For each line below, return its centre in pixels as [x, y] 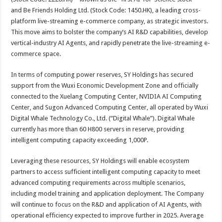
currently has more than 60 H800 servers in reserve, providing [98, 129]
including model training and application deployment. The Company [108, 194]
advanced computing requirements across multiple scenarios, [98, 183]
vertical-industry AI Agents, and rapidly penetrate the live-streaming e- [111, 43]
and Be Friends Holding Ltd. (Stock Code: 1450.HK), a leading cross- [106, 10]
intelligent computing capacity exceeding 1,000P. [80, 140]
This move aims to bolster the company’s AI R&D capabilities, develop [110, 32]
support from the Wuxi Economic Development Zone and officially [105, 85]
